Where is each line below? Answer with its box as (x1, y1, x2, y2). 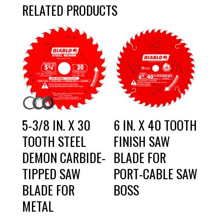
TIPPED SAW (22, 164, 81, 183)
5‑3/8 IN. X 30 (22, 115, 90, 135)
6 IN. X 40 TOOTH (113, 115, 197, 135)
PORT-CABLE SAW (113, 164, 198, 183)
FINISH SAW (113, 131, 170, 151)
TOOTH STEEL (22, 131, 86, 151)
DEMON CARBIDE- (22, 147, 106, 167)
